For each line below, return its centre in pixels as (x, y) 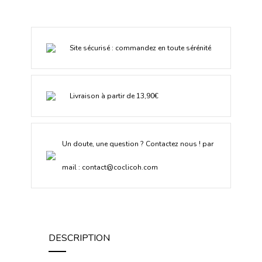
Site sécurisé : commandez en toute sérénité (140, 48)
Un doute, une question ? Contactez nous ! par (137, 144)
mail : (72, 167)
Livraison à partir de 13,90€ (114, 96)
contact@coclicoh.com (120, 167)
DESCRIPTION (79, 238)
